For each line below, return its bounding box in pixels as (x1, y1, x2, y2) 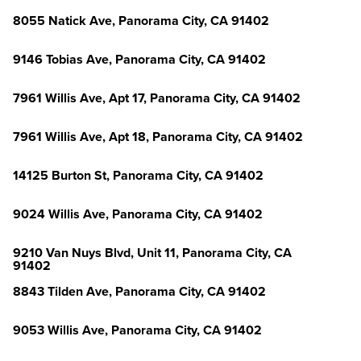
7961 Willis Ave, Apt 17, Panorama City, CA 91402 (13, 90, 301, 106)
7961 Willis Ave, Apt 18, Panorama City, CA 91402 (13, 129, 303, 145)
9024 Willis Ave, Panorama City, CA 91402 (13, 206, 263, 222)
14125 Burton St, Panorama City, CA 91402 (13, 168, 263, 184)
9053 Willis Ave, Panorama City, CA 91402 (13, 322, 262, 338)
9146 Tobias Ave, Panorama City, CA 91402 (13, 52, 266, 68)
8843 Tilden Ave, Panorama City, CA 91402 (13, 284, 266, 300)
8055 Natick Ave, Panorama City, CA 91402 (13, 13, 269, 29)
